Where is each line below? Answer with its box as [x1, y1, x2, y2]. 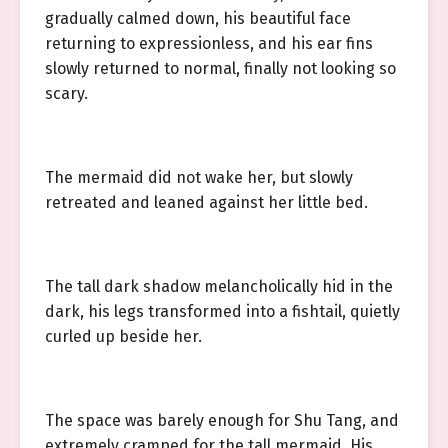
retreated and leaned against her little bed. [45, 193, 368, 212]
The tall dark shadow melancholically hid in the [45, 277, 393, 296]
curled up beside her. [45, 327, 202, 346]
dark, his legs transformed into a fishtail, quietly [45, 302, 400, 321]
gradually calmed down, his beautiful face [45, 9, 351, 28]
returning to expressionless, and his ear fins [45, 34, 373, 53]
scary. [45, 84, 88, 103]
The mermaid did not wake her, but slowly [45, 168, 353, 187]
